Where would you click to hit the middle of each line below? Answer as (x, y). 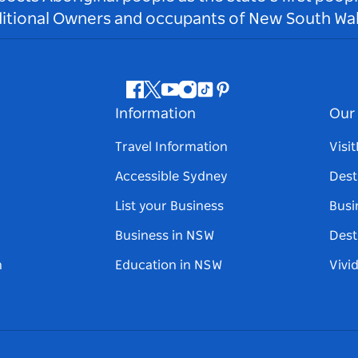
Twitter (173, 98)
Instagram (218, 98)
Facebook (163, 98)
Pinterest (249, 98)
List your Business (169, 207)
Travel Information (171, 147)
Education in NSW (169, 266)
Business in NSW (165, 236)
